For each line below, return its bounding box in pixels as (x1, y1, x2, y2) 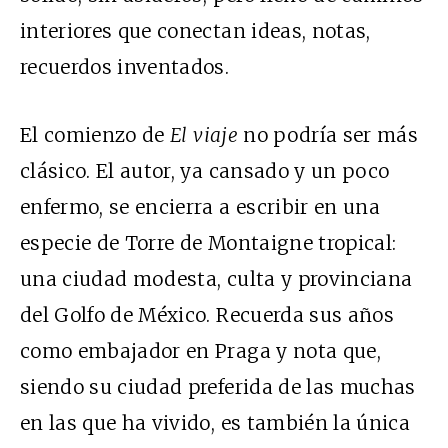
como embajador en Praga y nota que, (20, 338, 381, 363)
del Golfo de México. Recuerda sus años (20, 302, 394, 327)
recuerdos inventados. (20, 54, 230, 79)
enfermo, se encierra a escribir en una (20, 194, 380, 219)
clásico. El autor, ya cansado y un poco (20, 158, 390, 183)
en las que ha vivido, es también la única (20, 410, 411, 435)
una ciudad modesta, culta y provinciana (20, 266, 413, 291)
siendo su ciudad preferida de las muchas (20, 374, 416, 399)
